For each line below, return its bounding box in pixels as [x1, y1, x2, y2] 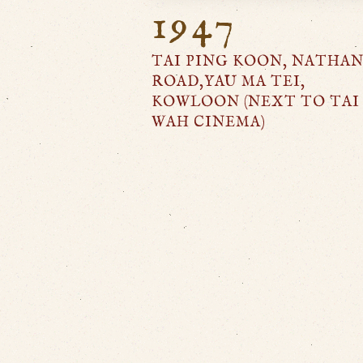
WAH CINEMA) [152, 113, 266, 133]
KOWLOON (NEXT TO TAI [152, 93, 360, 113]
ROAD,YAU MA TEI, [152, 73, 305, 92]
